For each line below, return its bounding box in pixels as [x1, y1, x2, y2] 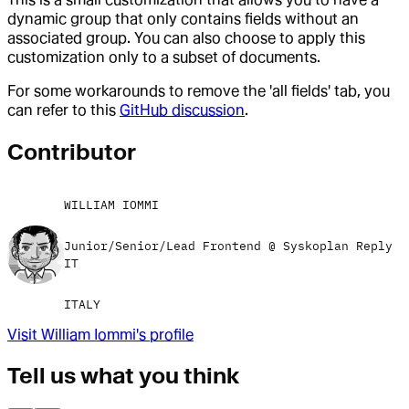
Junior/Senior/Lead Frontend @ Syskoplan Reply [63, 237, 393, 254]
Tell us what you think [7, 362, 239, 390]
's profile [136, 325, 194, 343]
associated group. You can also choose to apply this [7, 28, 365, 47]
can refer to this [7, 100, 120, 119]
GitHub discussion [120, 100, 245, 119]
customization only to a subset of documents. [7, 47, 320, 66]
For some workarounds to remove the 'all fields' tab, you [7, 81, 390, 100]
